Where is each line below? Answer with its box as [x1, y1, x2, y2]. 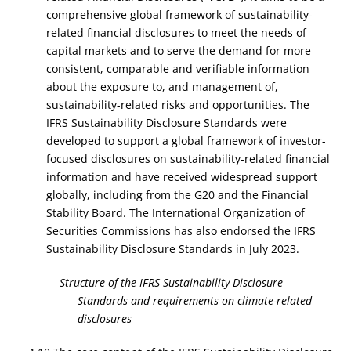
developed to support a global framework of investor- [45, 133, 326, 148]
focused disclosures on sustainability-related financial [45, 151, 330, 166]
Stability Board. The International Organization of [45, 205, 305, 220]
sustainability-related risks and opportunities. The [45, 97, 309, 112]
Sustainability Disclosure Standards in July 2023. [45, 241, 299, 256]
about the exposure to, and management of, [45, 79, 278, 94]
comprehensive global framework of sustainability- [45, 7, 313, 22]
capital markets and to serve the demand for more [45, 43, 311, 58]
